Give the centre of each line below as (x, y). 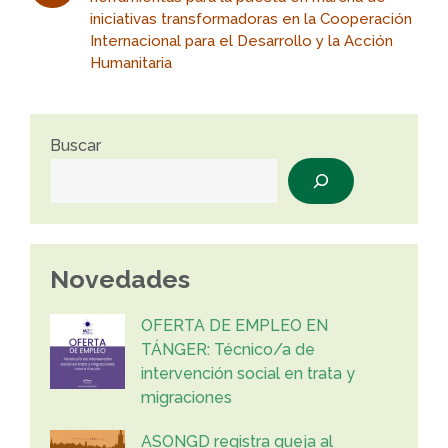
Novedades (120, 279)
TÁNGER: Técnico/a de (228, 349)
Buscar (75, 145)
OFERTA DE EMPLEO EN (234, 325)
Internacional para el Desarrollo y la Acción (242, 41)
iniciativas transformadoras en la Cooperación (251, 19)
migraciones (186, 397)
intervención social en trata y (248, 373)
